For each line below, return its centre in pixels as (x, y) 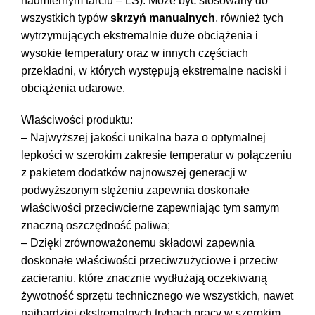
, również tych (249, 18)
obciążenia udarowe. (73, 88)
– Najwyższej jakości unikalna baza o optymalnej (143, 137)
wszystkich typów (66, 18)
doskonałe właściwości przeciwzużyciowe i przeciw (149, 260)
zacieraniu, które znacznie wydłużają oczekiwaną (144, 278)
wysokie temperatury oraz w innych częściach (135, 53)
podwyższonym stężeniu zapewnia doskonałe (135, 190)
